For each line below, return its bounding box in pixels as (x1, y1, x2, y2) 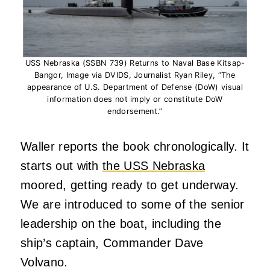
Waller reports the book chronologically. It (20, 139, 250, 153)
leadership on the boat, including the (20, 216, 221, 230)
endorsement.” (107, 106, 163, 116)
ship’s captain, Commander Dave (20, 236, 204, 250)
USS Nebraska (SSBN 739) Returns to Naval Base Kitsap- (25, 58, 245, 67)
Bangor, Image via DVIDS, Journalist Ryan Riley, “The (34, 70, 236, 80)
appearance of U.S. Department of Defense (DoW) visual (27, 82, 243, 92)
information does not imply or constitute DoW (47, 94, 223, 104)
